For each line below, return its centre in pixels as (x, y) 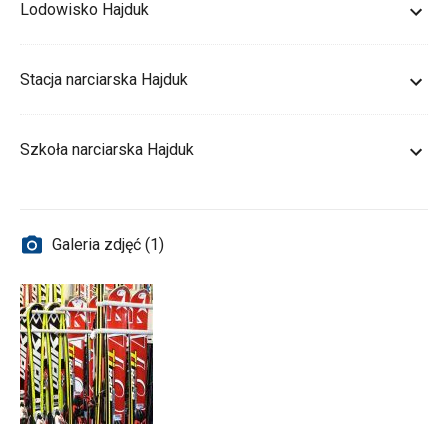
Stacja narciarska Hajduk (104, 79)
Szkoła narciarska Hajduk (107, 149)
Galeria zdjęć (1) (108, 244)
